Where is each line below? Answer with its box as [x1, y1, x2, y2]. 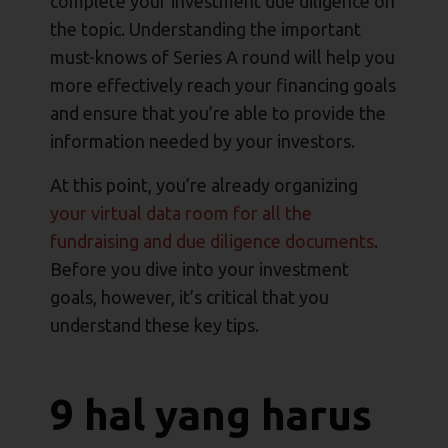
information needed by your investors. [50, 131, 355, 152]
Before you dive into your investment [50, 259, 349, 280]
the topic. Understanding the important [50, 19, 361, 40]
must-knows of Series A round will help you [50, 47, 395, 68]
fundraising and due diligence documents [50, 231, 374, 252]
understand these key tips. [50, 315, 259, 336]
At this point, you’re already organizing [50, 175, 358, 196]
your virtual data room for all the [50, 203, 312, 224]
